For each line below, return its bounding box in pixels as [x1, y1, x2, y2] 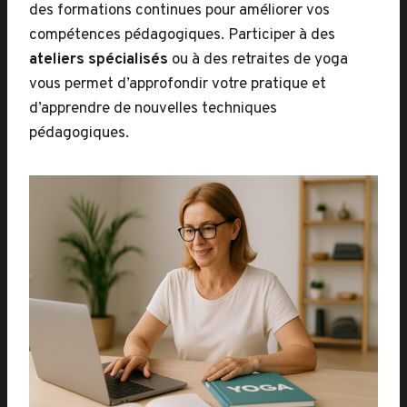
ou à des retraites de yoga [168, 50, 348, 70]
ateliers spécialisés [29, 50, 168, 70]
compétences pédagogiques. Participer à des [29, 25, 335, 45]
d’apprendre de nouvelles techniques [29, 99, 277, 119]
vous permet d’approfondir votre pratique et [29, 74, 326, 94]
